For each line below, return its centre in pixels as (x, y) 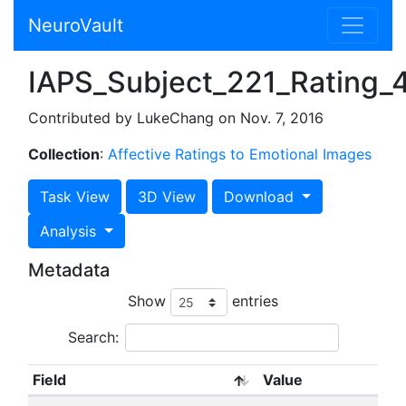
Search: (93, 337)
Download (261, 197)
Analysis (70, 231)
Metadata (69, 270)
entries (253, 300)
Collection (64, 154)
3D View (167, 197)
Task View (75, 197)
